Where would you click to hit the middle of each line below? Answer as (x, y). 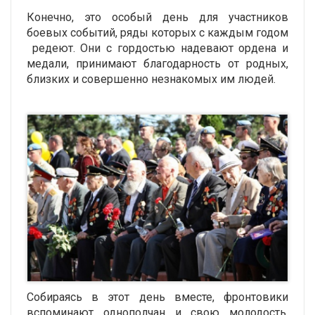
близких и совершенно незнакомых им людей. (151, 79)
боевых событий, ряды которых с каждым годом (157, 32)
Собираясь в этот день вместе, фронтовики (157, 297)
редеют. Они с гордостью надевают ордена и (157, 48)
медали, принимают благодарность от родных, (157, 63)
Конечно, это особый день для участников (157, 17)
